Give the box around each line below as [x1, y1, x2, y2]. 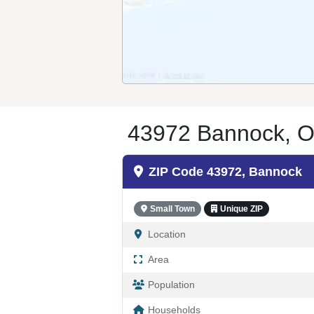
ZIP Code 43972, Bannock [149, 164, 302, 179]
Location [148, 228, 186, 240]
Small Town [149, 203, 195, 214]
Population [148, 280, 195, 290]
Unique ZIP [219, 203, 263, 214]
